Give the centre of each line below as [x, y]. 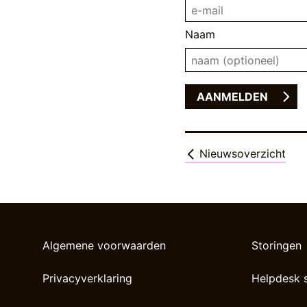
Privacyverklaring [87, 279]
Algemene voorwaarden [104, 246]
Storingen [277, 246]
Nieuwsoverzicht [241, 153]
